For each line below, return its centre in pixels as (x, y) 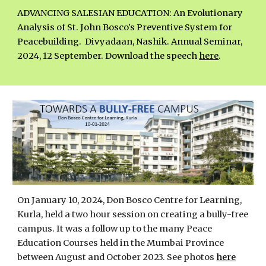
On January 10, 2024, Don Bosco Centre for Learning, (130, 200)
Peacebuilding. (51, 42)
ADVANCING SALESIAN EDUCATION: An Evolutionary (130, 13)
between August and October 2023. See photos (117, 257)
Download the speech (152, 56)
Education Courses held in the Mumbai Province (121, 243)
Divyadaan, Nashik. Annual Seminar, (164, 42)
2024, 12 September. (61, 56)
